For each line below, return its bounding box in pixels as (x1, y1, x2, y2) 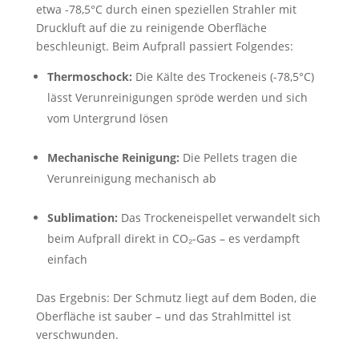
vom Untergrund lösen (46, 111, 168, 126)
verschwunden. (35, 327, 119, 342)
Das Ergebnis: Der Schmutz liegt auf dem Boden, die (35, 290, 317, 305)
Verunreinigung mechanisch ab (46, 171, 216, 186)
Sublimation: (46, 210, 118, 225)
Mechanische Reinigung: (46, 150, 179, 165)
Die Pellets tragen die (179, 150, 297, 165)
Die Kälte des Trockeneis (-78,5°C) (131, 69, 314, 84)
